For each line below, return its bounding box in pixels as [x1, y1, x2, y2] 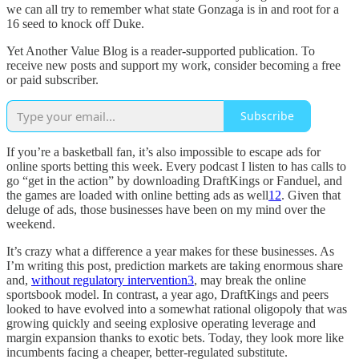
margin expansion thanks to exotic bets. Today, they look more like [6, 330, 344, 345]
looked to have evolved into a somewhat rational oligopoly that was [6, 301, 347, 316]
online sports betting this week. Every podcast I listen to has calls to [6, 159, 346, 173]
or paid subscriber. [6, 72, 99, 87]
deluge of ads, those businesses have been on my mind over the [6, 202, 325, 216]
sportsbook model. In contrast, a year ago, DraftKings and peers [6, 287, 329, 301]
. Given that [281, 188, 341, 202]
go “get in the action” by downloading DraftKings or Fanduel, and [6, 173, 342, 188]
